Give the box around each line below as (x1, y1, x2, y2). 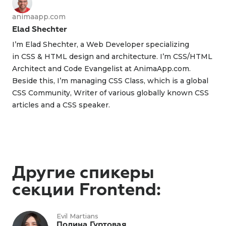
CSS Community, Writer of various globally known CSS (12, 88, 209, 97)
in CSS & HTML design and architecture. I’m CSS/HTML (12, 52, 212, 61)
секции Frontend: (12, 179, 161, 201)
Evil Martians (56, 212, 98, 220)
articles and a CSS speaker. (12, 100, 110, 109)
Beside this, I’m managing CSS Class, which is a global (12, 76, 208, 85)
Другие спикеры (12, 162, 154, 184)
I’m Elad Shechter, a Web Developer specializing (12, 40, 189, 49)
